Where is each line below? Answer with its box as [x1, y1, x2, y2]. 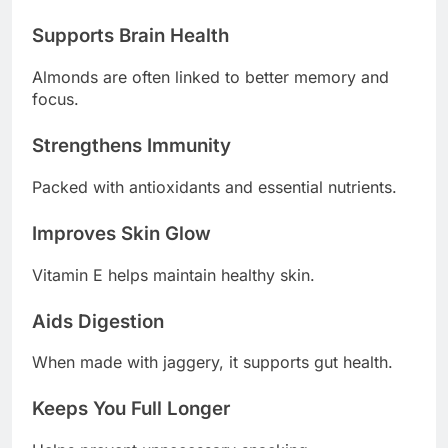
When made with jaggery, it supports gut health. [32, 352, 393, 373]
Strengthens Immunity [32, 134, 231, 158]
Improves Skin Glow [32, 221, 211, 245]
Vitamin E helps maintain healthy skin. [32, 264, 315, 285]
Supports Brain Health [32, 24, 229, 48]
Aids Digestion [32, 309, 164, 333]
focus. [32, 89, 79, 110]
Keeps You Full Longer [32, 397, 230, 421]
